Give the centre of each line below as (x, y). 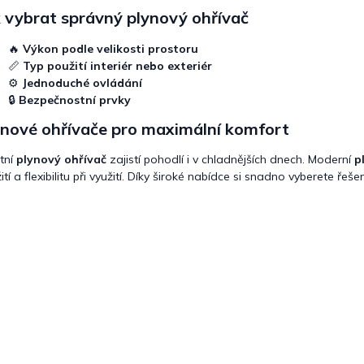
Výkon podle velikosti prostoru (110, 48)
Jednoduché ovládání (82, 82)
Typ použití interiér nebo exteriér (117, 65)
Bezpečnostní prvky (75, 100)
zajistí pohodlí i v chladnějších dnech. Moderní (230, 160)
